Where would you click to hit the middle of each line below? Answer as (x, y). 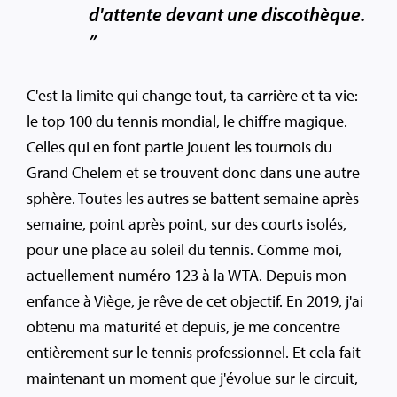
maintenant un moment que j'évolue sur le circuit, (192, 378)
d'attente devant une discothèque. (226, 15)
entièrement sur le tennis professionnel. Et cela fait (194, 353)
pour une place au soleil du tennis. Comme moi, (184, 250)
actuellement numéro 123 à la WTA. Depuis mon (187, 276)
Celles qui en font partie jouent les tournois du (179, 147)
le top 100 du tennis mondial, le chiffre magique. (187, 121)
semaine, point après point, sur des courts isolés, (187, 224)
